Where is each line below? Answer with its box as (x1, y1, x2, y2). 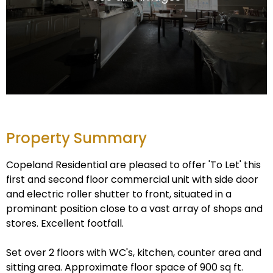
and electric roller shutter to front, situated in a (6, 187, 232, 202)
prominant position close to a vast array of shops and (6, 202, 263, 216)
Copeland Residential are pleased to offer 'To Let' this (6, 158, 261, 172)
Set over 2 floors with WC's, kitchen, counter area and (6, 246, 261, 260)
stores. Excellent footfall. (6, 216, 124, 231)
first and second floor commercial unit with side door (6, 172, 258, 187)
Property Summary (6, 128, 147, 149)
